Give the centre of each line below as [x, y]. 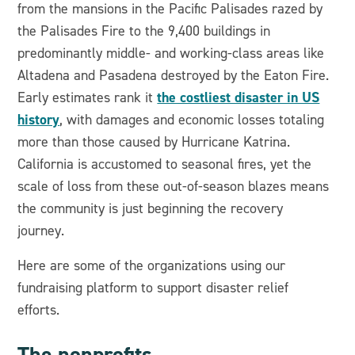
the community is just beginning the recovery [151, 208]
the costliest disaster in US [239, 97]
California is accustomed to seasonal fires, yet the [165, 164]
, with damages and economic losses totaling [192, 120]
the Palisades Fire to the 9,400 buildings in [144, 31]
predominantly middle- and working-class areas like [171, 53]
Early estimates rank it [88, 97]
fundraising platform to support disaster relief [153, 288]
